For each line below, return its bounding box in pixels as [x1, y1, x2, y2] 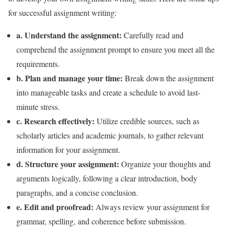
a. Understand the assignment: [16, 29, 122, 41]
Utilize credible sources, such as [95, 115, 199, 126]
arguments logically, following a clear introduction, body [16, 172, 197, 184]
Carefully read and [122, 29, 184, 40]
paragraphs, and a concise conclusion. [16, 187, 138, 198]
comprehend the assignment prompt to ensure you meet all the [16, 43, 215, 55]
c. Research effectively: [16, 114, 95, 127]
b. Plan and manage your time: [16, 72, 123, 84]
